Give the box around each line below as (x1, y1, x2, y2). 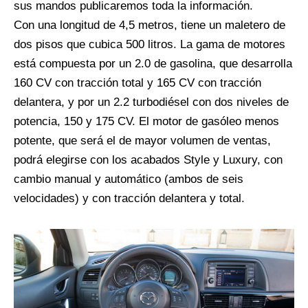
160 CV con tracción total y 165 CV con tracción (14, 76, 261, 90)
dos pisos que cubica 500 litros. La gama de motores (14, 38, 285, 52)
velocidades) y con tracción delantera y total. (14, 192, 245, 206)
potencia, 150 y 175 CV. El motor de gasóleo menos (14, 115, 279, 129)
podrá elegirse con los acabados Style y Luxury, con (14, 153, 283, 167)
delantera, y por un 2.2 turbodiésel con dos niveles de (14, 96, 289, 109)
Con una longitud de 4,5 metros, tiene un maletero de (14, 19, 285, 32)
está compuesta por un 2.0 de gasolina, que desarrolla (14, 57, 292, 71)
